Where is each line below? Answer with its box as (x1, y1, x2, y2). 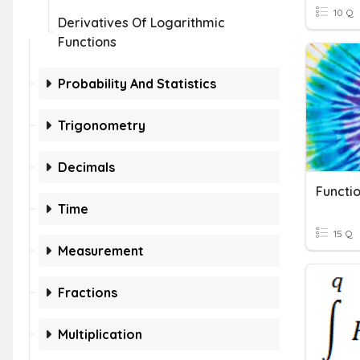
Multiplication (58, 326, 142, 342)
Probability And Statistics (58, 76, 216, 92)
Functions (58, 34, 117, 50)
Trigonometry (58, 117, 145, 133)
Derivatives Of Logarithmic (58, 14, 225, 31)
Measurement (58, 243, 144, 259)
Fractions (58, 284, 117, 301)
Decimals (58, 159, 115, 175)
